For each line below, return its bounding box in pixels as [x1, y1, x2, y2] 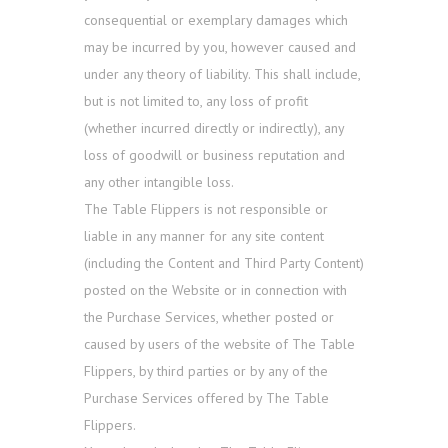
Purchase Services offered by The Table [84, 389, 329, 408]
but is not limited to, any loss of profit [84, 92, 308, 111]
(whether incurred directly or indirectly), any [84, 119, 344, 138]
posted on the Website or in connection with [84, 281, 347, 300]
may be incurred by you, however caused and [84, 38, 356, 57]
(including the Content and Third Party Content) [84, 254, 364, 273]
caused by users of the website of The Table [84, 335, 355, 354]
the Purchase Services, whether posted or [84, 308, 334, 327]
